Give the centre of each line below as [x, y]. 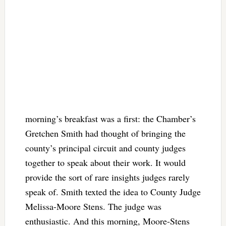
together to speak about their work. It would [105, 163]
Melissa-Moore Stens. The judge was [93, 207]
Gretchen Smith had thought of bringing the [105, 133]
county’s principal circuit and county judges [105, 148]
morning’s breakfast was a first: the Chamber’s [110, 119]
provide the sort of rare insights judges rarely [107, 177]
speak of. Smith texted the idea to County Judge [113, 192]
